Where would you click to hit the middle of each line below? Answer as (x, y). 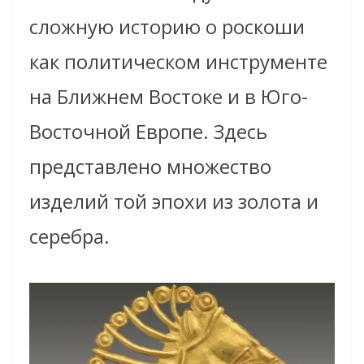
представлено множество (150, 166)
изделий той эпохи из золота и (174, 201)
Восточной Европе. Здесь (148, 131)
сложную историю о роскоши (167, 26)
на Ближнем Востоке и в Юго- (169, 96)
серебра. (69, 236)
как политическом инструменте (178, 61)
